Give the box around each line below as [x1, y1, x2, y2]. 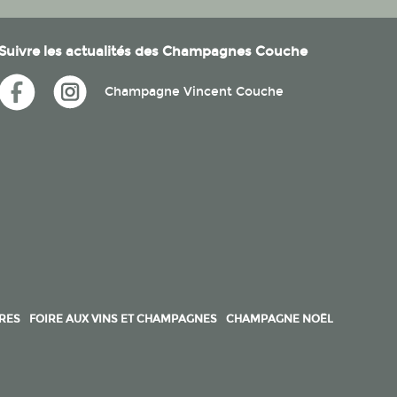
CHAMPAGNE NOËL [226, 312, 333, 325]
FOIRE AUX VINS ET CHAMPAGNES [29, 312, 217, 325]
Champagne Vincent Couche [104, 83, 284, 99]
